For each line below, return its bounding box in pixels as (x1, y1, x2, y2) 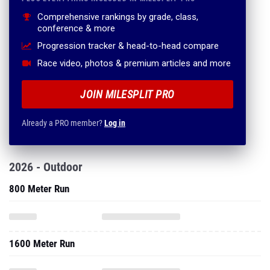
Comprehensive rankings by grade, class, (37, 11, 198, 22)
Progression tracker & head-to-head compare (37, 40, 219, 51)
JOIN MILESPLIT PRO (80, 88, 175, 101)
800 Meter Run (9, 183, 69, 195)
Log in (104, 118, 125, 128)
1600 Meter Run (9, 237, 75, 250)
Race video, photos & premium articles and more (37, 58, 231, 69)
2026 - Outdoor (9, 160, 83, 174)
